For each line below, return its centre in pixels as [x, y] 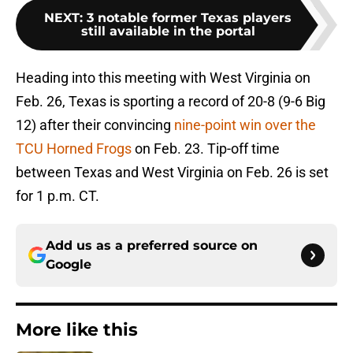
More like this [77, 330]
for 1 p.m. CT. [58, 196]
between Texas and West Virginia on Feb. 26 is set [172, 173]
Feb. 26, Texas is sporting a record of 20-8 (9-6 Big [171, 102]
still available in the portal [168, 32]
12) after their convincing [95, 125]
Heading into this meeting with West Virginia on [163, 78]
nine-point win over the [245, 125]
